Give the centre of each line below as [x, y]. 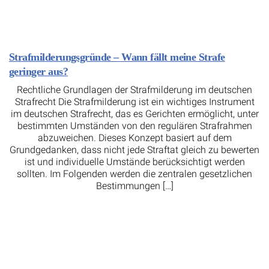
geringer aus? [38, 72]
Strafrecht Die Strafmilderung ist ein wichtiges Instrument [134, 102]
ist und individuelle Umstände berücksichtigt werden [134, 162]
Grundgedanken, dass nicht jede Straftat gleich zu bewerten [134, 150]
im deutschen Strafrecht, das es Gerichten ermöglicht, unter [134, 114]
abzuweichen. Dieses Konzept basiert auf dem [134, 138]
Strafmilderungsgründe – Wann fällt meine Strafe [117, 57]
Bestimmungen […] [134, 186]
